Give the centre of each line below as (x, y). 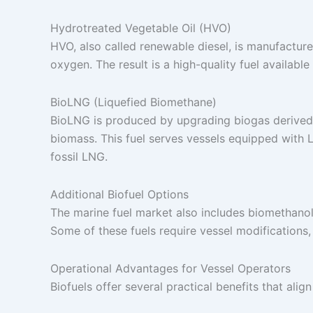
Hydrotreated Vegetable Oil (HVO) (141, 28)
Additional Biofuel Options (119, 194)
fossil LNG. (79, 156)
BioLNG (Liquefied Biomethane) (133, 102)
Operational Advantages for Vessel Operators (170, 268)
